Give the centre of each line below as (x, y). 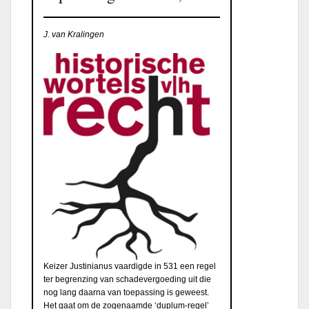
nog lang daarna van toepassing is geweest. (126, 293)
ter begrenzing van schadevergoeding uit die (127, 280)
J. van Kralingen (74, 34)
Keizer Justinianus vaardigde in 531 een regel (130, 267)
